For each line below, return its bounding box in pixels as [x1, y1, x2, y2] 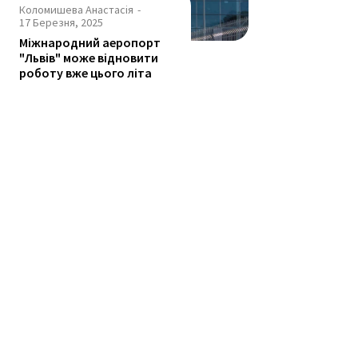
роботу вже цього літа [19, 65, 152, 82]
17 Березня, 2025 [19, 15, 103, 30]
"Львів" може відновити [19, 50, 158, 66]
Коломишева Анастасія [19, 2, 133, 18]
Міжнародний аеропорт [19, 34, 161, 51]
